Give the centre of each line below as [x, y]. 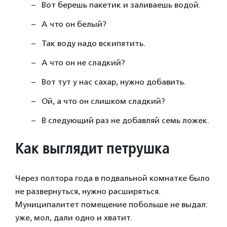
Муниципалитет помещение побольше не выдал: [111, 205]
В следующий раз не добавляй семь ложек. [125, 121]
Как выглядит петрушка [94, 148]
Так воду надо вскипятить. [94, 44]
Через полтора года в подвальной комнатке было [112, 178]
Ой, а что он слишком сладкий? [103, 101]
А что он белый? [74, 24]
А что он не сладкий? [83, 63]
